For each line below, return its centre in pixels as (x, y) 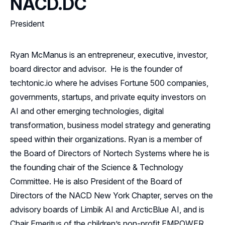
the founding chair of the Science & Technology (97, 167)
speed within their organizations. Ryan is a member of (106, 139)
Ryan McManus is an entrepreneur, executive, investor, (109, 55)
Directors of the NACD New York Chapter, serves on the (111, 195)
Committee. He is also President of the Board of (96, 181)
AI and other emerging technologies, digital (87, 111)
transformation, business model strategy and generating (110, 125)
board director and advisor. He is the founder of (96, 69)
